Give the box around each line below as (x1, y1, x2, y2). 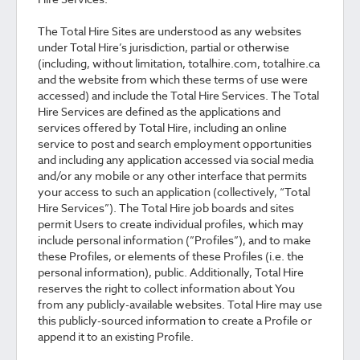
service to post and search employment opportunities (38, 136, 312, 151)
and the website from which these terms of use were (38, 72, 308, 87)
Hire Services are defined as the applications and (38, 104, 280, 119)
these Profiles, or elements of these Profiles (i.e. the (38, 248, 304, 264)
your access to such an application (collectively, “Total (38, 184, 310, 199)
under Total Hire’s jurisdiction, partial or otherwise (38, 39, 289, 55)
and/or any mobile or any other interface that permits (38, 168, 307, 183)
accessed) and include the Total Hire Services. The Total (38, 88, 319, 103)
